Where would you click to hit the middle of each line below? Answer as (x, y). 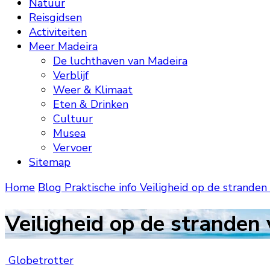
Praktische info (102, 187)
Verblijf (71, 75)
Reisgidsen (55, 17)
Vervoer (73, 148)
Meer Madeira (63, 46)
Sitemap (50, 162)
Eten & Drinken (91, 104)
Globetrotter (39, 261)
